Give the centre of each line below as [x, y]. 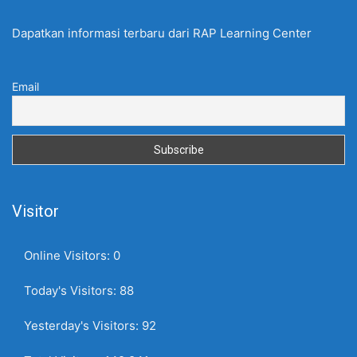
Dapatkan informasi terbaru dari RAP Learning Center [162, 33]
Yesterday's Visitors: [83, 325]
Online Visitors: [69, 255]
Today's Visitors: [72, 290]
